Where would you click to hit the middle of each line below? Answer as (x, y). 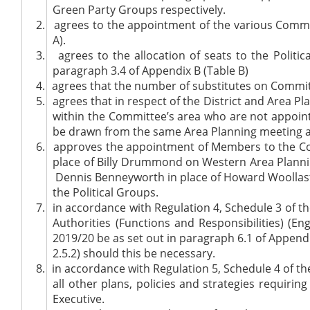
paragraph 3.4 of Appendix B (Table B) (151, 70)
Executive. (79, 299)
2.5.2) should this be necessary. (134, 253)
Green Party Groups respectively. (139, 9)
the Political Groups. (106, 192)
